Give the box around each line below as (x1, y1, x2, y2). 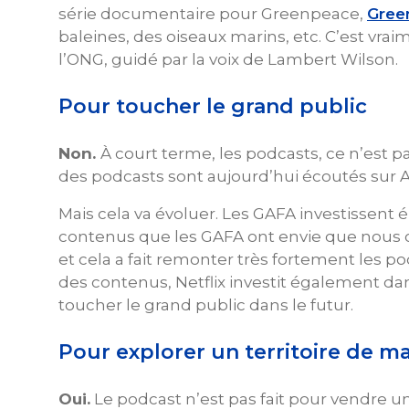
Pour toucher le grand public (58, 93, 367, 119)
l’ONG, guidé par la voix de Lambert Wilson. (58, 49, 398, 68)
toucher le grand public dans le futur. (58, 295, 353, 314)
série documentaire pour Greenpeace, (58, 4, 367, 23)
